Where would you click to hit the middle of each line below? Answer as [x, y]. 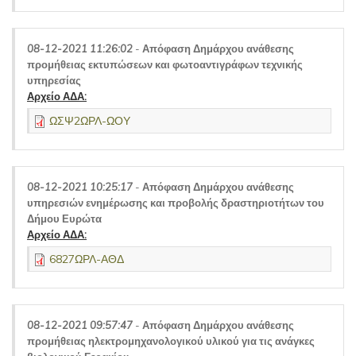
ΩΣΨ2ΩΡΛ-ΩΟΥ [90, 121]
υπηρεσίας [54, 80]
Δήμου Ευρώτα [64, 219]
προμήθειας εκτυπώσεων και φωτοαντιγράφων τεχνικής [165, 64]
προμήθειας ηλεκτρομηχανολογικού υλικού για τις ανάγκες [171, 341]
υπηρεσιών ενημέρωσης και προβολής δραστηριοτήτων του [176, 203]
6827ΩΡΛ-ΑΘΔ [87, 259]
